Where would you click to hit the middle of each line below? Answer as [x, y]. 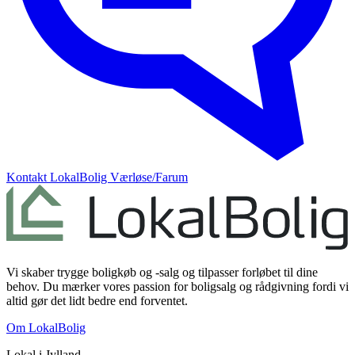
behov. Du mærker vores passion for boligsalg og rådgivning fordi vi [177, 286]
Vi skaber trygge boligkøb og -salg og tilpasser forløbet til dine [162, 272]
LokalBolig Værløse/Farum [119, 177]
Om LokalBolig [46, 327]
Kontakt [28, 177]
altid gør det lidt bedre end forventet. [97, 300]
